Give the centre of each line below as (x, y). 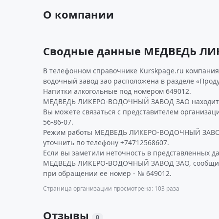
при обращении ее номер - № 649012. (107, 173)
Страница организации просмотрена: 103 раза (111, 188)
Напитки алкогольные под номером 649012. (117, 91)
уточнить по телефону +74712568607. (106, 142)
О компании (78, 14)
